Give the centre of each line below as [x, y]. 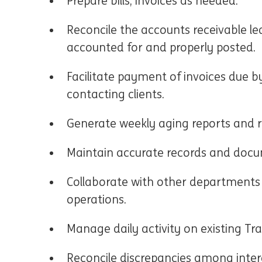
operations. [96, 200]
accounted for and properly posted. [161, 48]
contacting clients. [116, 94]
